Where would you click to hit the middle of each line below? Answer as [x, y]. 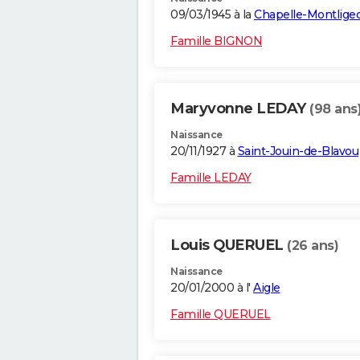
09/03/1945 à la [212, 15]
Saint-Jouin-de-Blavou [298, 151]
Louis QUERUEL [229, 245]
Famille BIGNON [216, 41]
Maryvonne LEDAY [240, 109]
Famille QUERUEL [221, 315]
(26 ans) [313, 246]
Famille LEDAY [211, 178]
